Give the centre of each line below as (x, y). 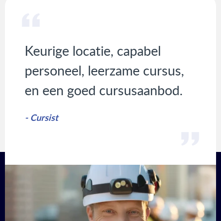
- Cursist (41, 117)
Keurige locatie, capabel (93, 51)
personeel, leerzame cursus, (104, 70)
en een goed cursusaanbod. (104, 90)
